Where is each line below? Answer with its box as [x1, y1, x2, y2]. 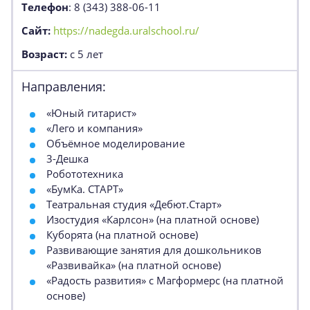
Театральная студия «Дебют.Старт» [46, 197, 221, 211]
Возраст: [21, 47, 67, 61]
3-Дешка [46, 152, 89, 165]
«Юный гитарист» [46, 106, 139, 120]
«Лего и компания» [46, 121, 145, 135]
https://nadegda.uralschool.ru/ [53, 24, 199, 37]
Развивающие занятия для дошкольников [46, 243, 262, 257]
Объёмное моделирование [46, 136, 185, 150]
